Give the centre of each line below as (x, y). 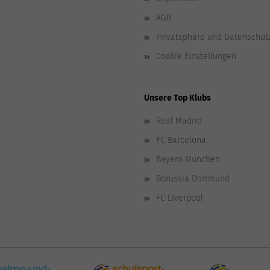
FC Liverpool (180, 198)
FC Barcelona (181, 140)
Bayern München (188, 159)
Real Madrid (179, 121)
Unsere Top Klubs (177, 98)
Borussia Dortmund (193, 179)
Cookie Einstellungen (196, 56)
